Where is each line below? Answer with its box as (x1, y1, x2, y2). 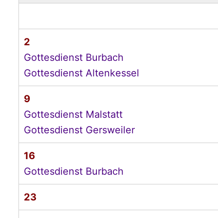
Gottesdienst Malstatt (23, 109, 123, 120)
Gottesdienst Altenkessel (23, 67, 139, 79)
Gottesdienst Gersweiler (23, 124, 135, 136)
